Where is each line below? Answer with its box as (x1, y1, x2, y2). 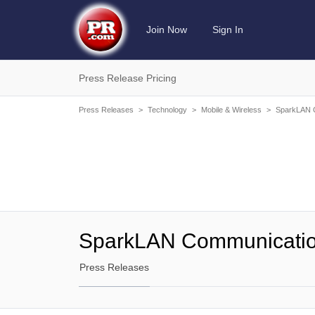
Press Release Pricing (79, 72, 176, 84)
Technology (148, 105, 187, 114)
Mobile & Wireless (201, 105, 262, 114)
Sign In (212, 24, 243, 35)
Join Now (146, 24, 187, 35)
